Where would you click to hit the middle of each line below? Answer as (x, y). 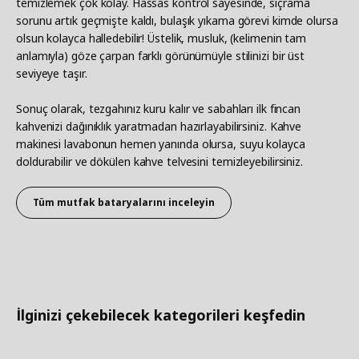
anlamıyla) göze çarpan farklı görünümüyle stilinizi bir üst (161, 55)
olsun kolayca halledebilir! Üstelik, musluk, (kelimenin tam (161, 38)
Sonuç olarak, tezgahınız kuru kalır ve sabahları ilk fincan (159, 108)
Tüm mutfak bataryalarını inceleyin (124, 202)
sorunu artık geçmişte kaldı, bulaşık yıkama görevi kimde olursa (177, 20)
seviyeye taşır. (52, 73)
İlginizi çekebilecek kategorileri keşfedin (161, 315)
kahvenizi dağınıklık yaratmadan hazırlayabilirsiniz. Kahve (159, 126)
